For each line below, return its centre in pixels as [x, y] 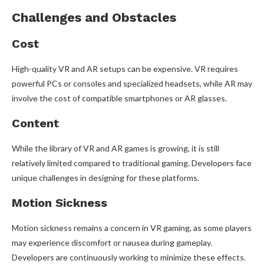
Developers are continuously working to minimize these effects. [129, 258]
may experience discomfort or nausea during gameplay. [112, 243]
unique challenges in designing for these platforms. [105, 178]
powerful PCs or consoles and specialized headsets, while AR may [132, 84]
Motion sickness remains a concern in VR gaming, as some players [132, 228]
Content [35, 123]
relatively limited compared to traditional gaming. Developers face [132, 163]
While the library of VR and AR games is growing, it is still [115, 148]
